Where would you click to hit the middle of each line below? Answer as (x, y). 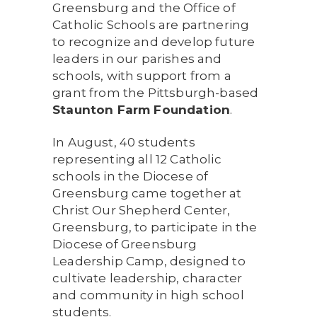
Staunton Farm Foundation (142, 110)
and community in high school (148, 295)
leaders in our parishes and (137, 59)
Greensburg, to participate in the (155, 227)
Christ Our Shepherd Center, (142, 210)
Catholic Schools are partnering (151, 25)
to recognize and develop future (154, 42)
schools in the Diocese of (131, 176)
